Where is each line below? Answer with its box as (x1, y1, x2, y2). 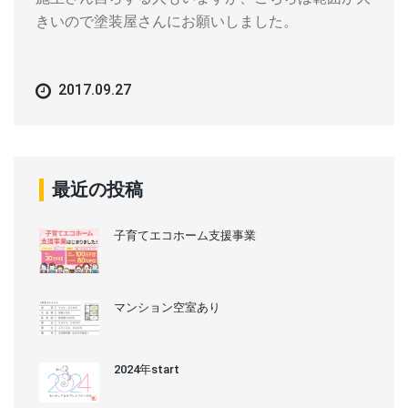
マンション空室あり (114, 301, 220, 315)
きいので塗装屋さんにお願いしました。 (36, 13, 298, 31)
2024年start (114, 362, 179, 376)
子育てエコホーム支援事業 (114, 228, 256, 242)
